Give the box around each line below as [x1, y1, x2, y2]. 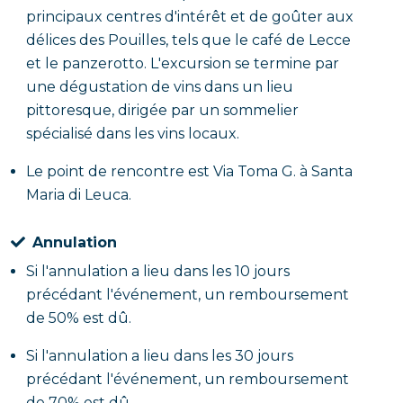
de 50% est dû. [26, 309, 131, 327]
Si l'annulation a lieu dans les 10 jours [26, 263, 290, 280]
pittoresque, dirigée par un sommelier [26, 102, 299, 119]
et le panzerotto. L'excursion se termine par [26, 55, 339, 72]
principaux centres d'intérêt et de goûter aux [26, 8, 354, 25]
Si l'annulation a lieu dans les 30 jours [26, 347, 293, 364]
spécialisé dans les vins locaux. [26, 125, 239, 142]
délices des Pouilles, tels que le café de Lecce [26, 31, 351, 49]
